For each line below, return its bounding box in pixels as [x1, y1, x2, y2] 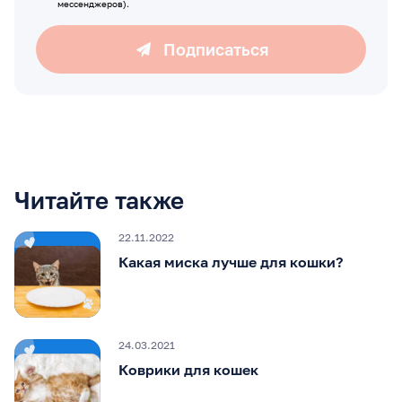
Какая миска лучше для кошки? [118, 252, 343, 271]
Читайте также [14, 186, 184, 214]
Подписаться [162, 39, 268, 59]
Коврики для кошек [118, 360, 258, 379]
